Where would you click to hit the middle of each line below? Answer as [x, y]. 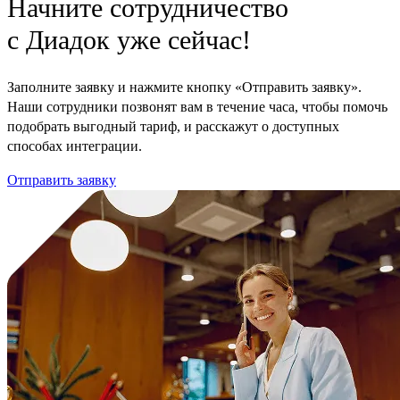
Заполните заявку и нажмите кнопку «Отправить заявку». [184, 87]
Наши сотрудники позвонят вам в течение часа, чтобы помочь [197, 107]
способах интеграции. [75, 146]
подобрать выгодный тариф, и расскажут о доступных [173, 127]
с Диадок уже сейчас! [129, 39]
